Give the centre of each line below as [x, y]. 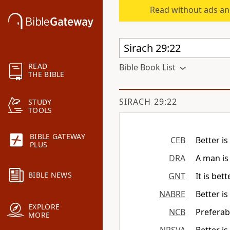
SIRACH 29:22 [148, 102]
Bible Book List [147, 67]
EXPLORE [44, 207]
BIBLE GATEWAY [57, 137]
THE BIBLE [46, 74]
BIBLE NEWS [50, 175]
